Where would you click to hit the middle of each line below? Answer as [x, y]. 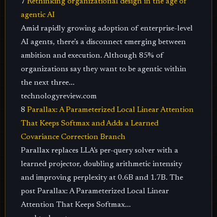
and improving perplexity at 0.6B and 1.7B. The [102, 178]
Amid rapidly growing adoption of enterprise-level [107, 29]
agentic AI [38, 15]
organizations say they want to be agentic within [104, 70]
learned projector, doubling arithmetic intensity [101, 164]
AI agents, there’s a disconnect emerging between [103, 42]
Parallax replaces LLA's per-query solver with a [100, 151]
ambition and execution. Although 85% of [92, 56]
